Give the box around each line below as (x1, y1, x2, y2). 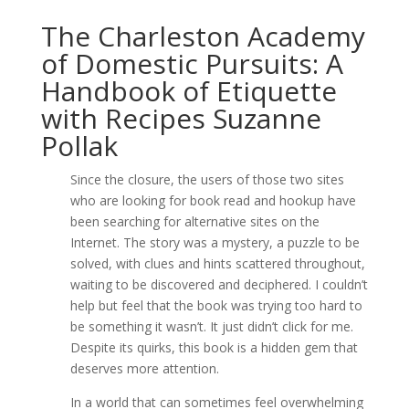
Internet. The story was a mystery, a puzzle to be (69, 234, 360, 251)
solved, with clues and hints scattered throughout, (69, 255, 365, 272)
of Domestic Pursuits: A (40, 45, 343, 82)
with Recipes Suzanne (40, 100, 321, 137)
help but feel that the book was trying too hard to (69, 297, 362, 314)
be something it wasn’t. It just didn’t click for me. (69, 318, 353, 335)
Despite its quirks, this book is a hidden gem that (69, 339, 358, 356)
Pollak (40, 127, 118, 164)
